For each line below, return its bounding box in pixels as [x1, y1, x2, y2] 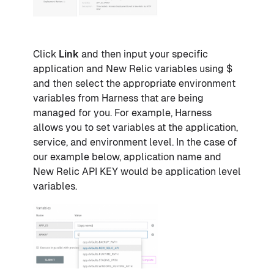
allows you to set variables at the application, [33, 122, 238, 134]
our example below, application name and [33, 151, 221, 163]
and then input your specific [79, 48, 208, 61]
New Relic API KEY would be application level [33, 166, 241, 178]
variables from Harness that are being [33, 92, 204, 105]
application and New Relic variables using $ [33, 63, 232, 75]
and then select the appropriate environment [33, 78, 235, 90]
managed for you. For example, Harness [33, 107, 212, 119]
